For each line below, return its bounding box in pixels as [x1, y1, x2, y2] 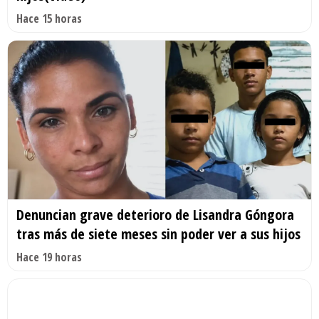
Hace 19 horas [16, 249, 82, 266]
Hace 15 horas [16, 10, 82, 26]
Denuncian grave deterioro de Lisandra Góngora [16, 205, 294, 225]
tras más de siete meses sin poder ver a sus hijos [16, 224, 300, 244]
